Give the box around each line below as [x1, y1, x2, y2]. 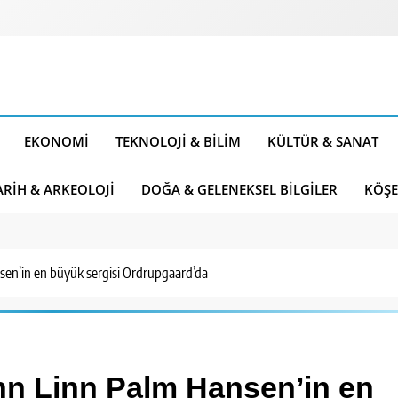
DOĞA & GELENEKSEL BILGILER [141, 180, 338, 198]
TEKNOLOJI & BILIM [115, 132, 241, 150]
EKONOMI [24, 132, 89, 150]
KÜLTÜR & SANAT [267, 132, 378, 150]
